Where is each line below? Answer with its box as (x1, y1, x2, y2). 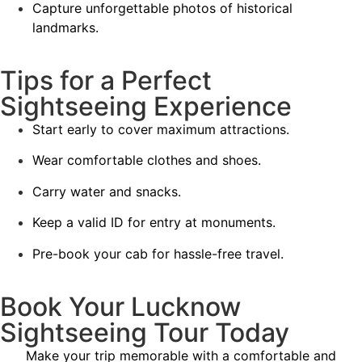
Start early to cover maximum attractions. (32, 120, 289, 137)
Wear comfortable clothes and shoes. (32, 152, 261, 169)
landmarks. (32, 19, 99, 36)
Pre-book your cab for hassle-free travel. (32, 245, 284, 262)
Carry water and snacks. (32, 183, 181, 200)
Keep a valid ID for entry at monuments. (32, 214, 276, 231)
